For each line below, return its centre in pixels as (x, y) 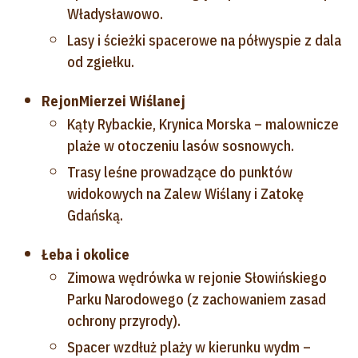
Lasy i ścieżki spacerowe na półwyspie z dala (204, 40)
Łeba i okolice (86, 254)
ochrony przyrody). (124, 320)
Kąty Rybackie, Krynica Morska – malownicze (203, 124)
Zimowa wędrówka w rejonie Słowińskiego (197, 277)
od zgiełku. (101, 62)
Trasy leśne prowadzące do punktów (180, 172)
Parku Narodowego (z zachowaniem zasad (197, 299)
